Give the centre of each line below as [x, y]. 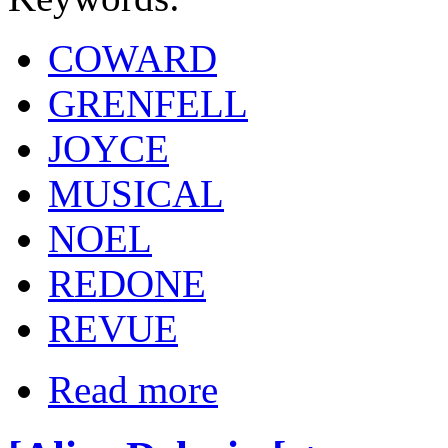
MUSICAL [136, 193]
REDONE [127, 283]
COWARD [132, 58]
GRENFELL [148, 103]
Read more [133, 389]
